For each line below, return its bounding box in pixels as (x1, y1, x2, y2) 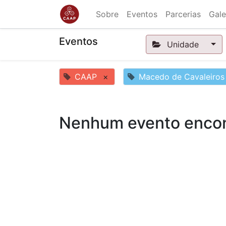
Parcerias (165, 9, 201, 19)
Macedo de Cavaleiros (139, 72, 224, 82)
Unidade (164, 39, 201, 49)
